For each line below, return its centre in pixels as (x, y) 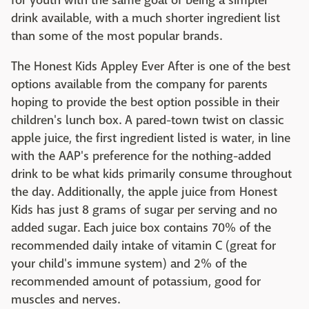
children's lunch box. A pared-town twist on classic (147, 121)
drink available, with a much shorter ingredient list (146, 19)
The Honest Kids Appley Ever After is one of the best (151, 67)
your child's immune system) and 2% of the (129, 264)
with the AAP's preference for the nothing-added (141, 157)
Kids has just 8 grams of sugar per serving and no (144, 210)
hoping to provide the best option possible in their (145, 103)
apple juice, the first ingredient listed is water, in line (151, 139)
